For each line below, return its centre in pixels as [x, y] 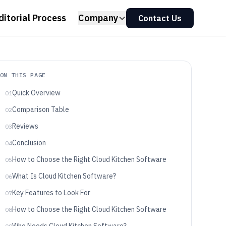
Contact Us [160, 18]
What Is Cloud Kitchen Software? [64, 176]
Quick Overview [36, 93]
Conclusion [29, 143]
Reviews [25, 126]
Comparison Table [40, 109]
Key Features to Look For [51, 193]
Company [98, 18]
